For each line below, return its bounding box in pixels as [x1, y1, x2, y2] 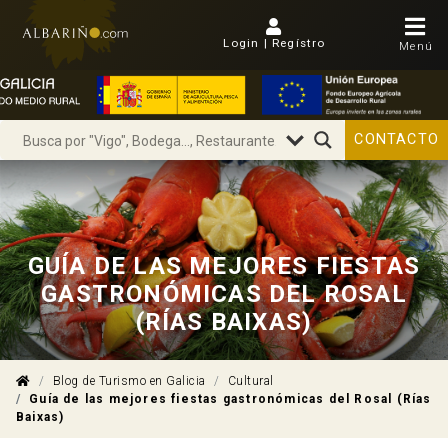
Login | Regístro [223, 36, 326, 50]
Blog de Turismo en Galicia [52, 374, 206, 388]
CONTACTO [354, 131, 439, 148]
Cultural [227, 374, 274, 388]
